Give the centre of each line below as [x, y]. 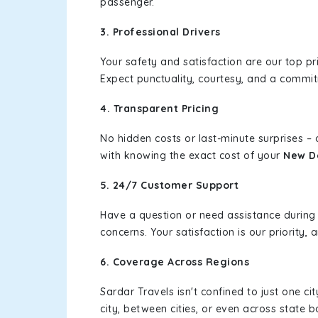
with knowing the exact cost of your [192, 155]
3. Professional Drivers [160, 32]
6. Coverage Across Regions [175, 262]
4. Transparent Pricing [159, 109]
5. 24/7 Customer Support [169, 185]
